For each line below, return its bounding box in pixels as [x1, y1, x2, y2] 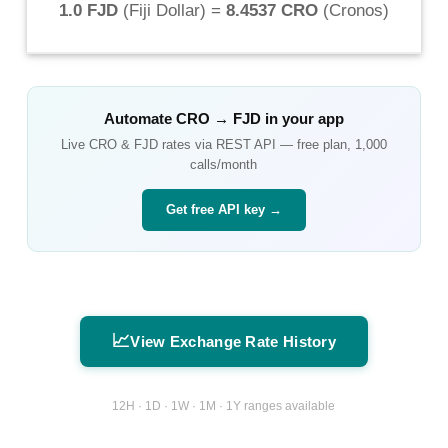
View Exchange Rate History [130, 332, 337, 350]
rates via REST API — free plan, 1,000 [157, 136, 387, 152]
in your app [260, 109, 344, 127]
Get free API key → [165, 201, 282, 217]
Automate [103, 109, 176, 127]
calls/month [190, 156, 258, 172]
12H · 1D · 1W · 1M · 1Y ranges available [112, 399, 336, 414]
